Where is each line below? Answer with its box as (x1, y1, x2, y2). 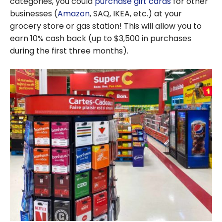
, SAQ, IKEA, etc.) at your (90, 8, 182, 20)
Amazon (57, 8, 90, 20)
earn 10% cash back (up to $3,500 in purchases (10, 33, 191, 45)
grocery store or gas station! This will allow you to (10, 20, 202, 32)
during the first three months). (10, 45, 128, 57)
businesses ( (10, 8, 57, 20)
